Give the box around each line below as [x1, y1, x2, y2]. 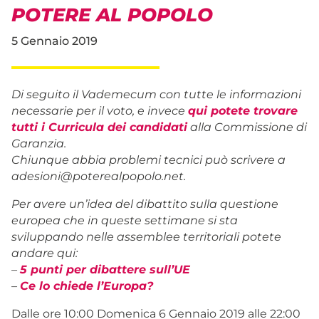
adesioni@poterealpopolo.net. [11, 169, 186, 183]
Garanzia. [11, 136, 66, 150]
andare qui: [11, 246, 78, 260]
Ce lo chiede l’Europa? [20, 278, 153, 293]
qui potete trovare [188, 103, 298, 117]
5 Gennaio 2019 [11, 33, 98, 48]
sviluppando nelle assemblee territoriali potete [11, 229, 281, 244]
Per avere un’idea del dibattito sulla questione [11, 197, 278, 211]
